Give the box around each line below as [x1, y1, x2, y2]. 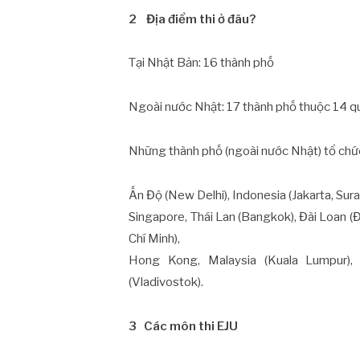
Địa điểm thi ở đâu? [146, 11, 256, 27]
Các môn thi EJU [144, 318, 239, 333]
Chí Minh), [129, 231, 181, 246]
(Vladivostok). [129, 274, 204, 289]
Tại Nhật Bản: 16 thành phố [129, 55, 275, 71]
